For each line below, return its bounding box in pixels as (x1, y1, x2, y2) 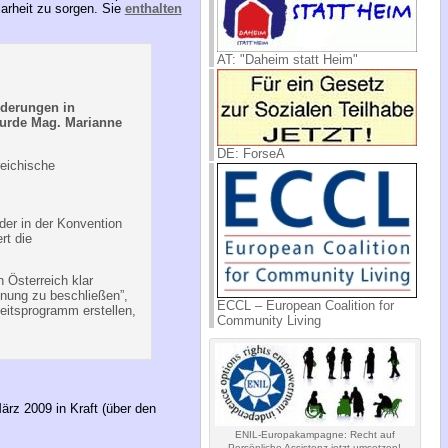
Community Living (216, 312, 321, 328)
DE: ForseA (216, 145, 285, 161)
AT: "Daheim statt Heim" (216, 51, 358, 67)
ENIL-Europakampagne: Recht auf (234, 428, 395, 440)
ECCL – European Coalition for (216, 297, 394, 313)
